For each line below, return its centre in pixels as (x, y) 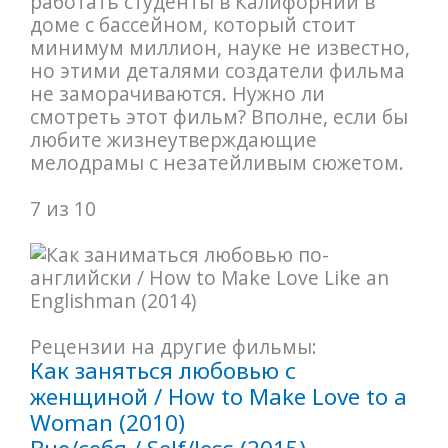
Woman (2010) (107, 423)
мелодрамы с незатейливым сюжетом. (216, 162)
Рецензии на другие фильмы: (173, 347)
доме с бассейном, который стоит (192, 24)
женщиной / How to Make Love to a (218, 397)
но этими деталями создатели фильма (217, 70)
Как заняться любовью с (162, 371)
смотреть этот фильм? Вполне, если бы (218, 116)
